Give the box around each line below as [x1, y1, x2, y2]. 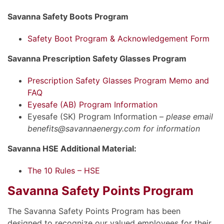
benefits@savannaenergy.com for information [27, 123, 200, 133]
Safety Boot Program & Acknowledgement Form [27, 33, 209, 43]
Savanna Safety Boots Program [7, 11, 128, 21]
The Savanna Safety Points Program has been [7, 205, 180, 216]
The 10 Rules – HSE [27, 165, 100, 175]
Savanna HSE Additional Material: [7, 143, 136, 153]
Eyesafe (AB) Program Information [27, 99, 157, 109]
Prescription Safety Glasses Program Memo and [27, 75, 209, 85]
